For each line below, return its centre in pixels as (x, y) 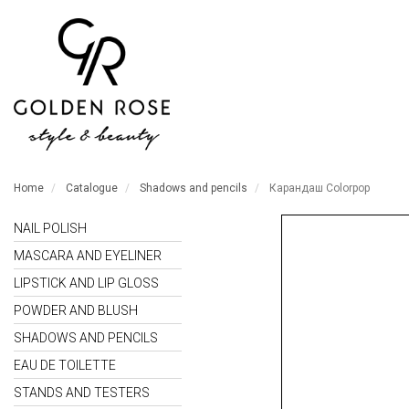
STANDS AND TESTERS (82, 393)
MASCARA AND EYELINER (88, 256)
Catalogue (92, 188)
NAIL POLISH (50, 228)
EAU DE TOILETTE (65, 365)
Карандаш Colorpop (320, 188)
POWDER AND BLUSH (76, 310)
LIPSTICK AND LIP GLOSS (86, 283)
